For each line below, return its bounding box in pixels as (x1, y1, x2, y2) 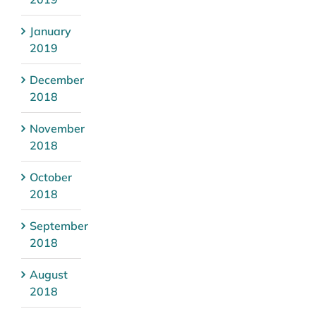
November (30, 121, 85, 135)
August (30, 267, 68, 281)
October (30, 169, 72, 184)
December (30, 72, 84, 87)
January (30, 23, 71, 38)
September (30, 218, 88, 233)
